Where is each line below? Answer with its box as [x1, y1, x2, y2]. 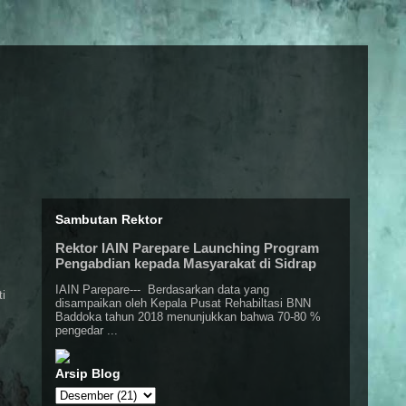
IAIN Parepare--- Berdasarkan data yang [55, 283, 269, 296]
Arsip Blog [55, 366, 121, 381]
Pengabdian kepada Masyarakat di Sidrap [55, 256, 316, 271]
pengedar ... [55, 324, 118, 337]
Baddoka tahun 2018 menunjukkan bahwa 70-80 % [55, 310, 321, 324]
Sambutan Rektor [55, 212, 162, 227]
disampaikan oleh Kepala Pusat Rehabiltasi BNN [55, 296, 311, 310]
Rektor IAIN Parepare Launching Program [55, 240, 319, 256]
